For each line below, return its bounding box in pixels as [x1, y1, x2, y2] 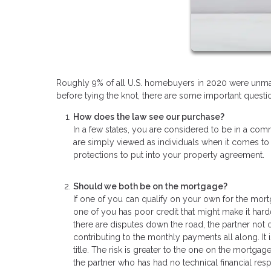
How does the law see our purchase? [73, 111, 224, 122]
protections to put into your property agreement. [73, 149, 264, 160]
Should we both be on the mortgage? [73, 181, 227, 192]
